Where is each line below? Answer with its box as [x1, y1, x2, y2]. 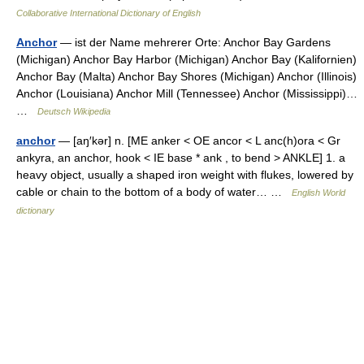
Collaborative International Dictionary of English [16, 8, 201, 18]
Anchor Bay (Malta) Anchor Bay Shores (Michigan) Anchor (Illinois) [16, 70, 357, 83]
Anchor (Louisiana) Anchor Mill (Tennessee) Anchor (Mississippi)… [16, 87, 357, 100]
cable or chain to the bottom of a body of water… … [16, 185, 292, 198]
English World [292, 188, 345, 197]
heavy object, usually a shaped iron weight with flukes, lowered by [16, 168, 353, 181]
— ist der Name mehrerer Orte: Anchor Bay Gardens [57, 36, 331, 49]
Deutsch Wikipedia [37, 106, 110, 116]
